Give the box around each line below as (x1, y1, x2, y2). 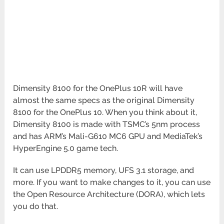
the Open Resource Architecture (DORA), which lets (13, 189, 205, 199)
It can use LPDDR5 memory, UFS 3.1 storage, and (13, 165, 194, 175)
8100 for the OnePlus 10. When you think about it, (13, 107, 197, 117)
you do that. (13, 201, 58, 211)
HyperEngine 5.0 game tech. (13, 143, 120, 153)
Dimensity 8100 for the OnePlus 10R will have (13, 83, 183, 93)
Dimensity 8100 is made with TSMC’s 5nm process (13, 119, 200, 129)
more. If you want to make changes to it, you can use (13, 177, 211, 187)
